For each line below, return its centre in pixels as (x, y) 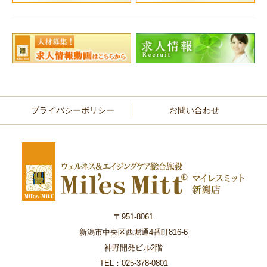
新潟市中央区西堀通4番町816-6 (133, 232)
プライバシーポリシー (72, 111)
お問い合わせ (194, 111)
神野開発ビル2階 (133, 248)
